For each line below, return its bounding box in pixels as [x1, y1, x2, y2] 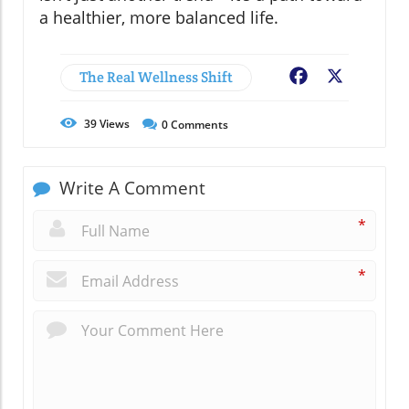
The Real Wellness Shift [79, 67, 233, 87]
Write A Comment [55, 175, 205, 200]
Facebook [310, 67, 376, 88]
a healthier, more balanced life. [39, 5, 278, 28]
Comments [168, 116, 228, 132]
